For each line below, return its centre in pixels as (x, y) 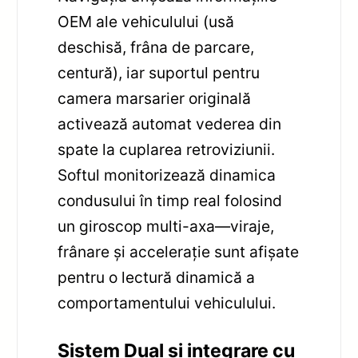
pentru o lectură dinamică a (157, 278)
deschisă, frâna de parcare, (156, 48)
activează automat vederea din (170, 124)
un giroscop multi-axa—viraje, (166, 227)
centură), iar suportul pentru (159, 73)
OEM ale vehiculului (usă (146, 22)
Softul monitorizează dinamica (167, 175)
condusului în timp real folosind (170, 201)
